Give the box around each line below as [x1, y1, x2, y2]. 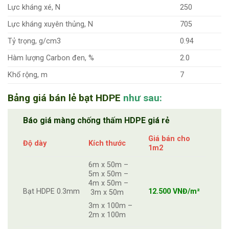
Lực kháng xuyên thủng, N [8, 19, 93, 29]
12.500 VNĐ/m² [148, 187, 200, 196]
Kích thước [88, 139, 126, 148]
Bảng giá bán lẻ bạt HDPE [8, 91, 121, 104]
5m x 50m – [88, 170, 129, 179]
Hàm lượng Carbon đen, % [8, 53, 94, 62]
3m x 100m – [88, 201, 133, 210]
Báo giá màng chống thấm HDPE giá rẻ [23, 116, 170, 126]
